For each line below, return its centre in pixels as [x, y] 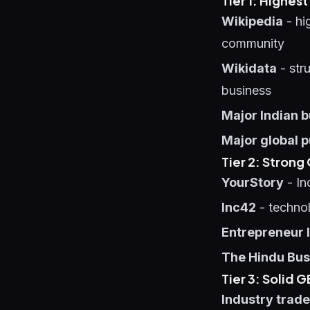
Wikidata [249, 68]
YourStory [253, 182]
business [246, 90]
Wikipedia [252, 21]
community [253, 43]
